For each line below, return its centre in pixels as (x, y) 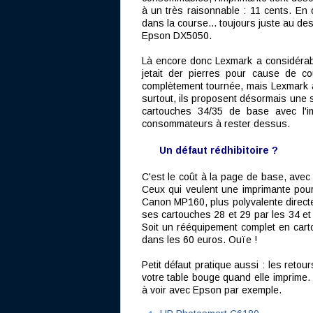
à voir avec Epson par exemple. (211, 290)
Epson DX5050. (176, 36)
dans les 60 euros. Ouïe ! (199, 240)
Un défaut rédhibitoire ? (218, 150)
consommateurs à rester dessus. (216, 124)
